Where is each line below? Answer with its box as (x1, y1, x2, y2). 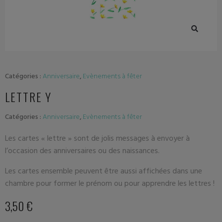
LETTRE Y (5, 88, 52, 106)
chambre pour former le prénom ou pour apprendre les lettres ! (5, 177, 215, 190)
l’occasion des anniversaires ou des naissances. (5, 144, 160, 157)
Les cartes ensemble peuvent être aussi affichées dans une (5, 165, 202, 177)
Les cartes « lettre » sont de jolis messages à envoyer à (5, 132, 190, 145)
